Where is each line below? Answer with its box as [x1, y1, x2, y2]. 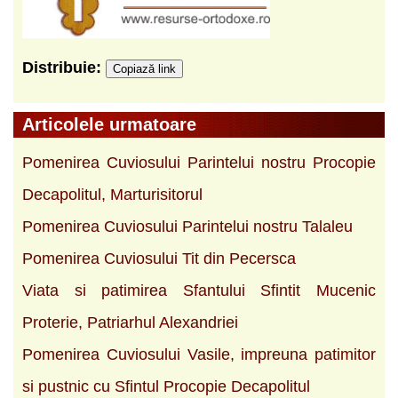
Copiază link [113, 61, 176, 76]
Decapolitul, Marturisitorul [22, 185, 203, 203]
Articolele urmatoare [22, 114, 196, 134]
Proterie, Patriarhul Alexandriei [22, 313, 238, 331]
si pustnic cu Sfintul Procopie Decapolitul [22, 377, 310, 395]
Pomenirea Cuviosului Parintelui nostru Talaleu [22, 217, 353, 235]
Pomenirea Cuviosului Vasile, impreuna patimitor [22, 345, 376, 363]
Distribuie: [22, 58, 106, 76]
